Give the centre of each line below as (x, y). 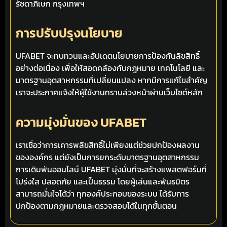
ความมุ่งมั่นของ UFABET (81, 122)
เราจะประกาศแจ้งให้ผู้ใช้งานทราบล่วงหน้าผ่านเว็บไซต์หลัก (109, 92)
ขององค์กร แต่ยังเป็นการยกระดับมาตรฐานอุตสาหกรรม (107, 157)
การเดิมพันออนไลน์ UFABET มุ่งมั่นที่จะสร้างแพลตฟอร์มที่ (111, 169)
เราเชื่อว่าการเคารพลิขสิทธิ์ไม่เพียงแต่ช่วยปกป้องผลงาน (108, 145)
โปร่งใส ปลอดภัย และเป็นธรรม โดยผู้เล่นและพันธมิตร (103, 181)
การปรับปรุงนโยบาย (69, 33)
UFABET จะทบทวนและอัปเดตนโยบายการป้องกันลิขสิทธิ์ (108, 56)
